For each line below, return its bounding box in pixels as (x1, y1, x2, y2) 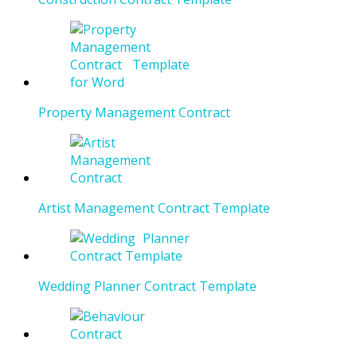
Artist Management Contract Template (38, 199, 270, 218)
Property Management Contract (38, 104, 230, 122)
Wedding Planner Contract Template (38, 277, 257, 296)
